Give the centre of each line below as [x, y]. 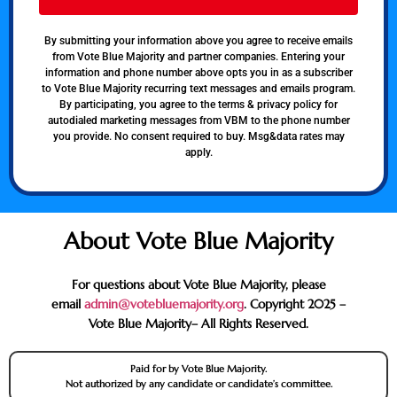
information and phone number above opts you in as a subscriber [198, 72]
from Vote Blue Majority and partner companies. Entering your [198, 56]
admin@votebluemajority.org [164, 304]
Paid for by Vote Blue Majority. [198, 369]
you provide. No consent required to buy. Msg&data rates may [198, 136]
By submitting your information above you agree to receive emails [198, 40]
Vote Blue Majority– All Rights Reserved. [198, 324]
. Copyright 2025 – [295, 304]
